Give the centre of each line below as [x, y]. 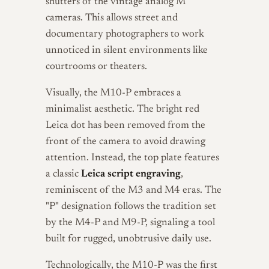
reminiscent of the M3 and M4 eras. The [134, 191]
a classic [63, 174]
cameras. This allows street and [112, 18]
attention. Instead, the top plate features [132, 158]
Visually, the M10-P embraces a [113, 93]
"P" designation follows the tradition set [131, 207]
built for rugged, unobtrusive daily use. [128, 239]
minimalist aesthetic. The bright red [122, 110]
